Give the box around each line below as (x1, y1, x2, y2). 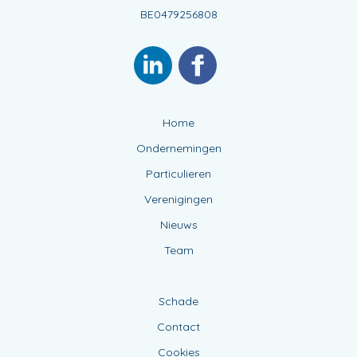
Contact (157, 320, 200, 335)
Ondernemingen (135, 141, 222, 156)
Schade (159, 294, 198, 309)
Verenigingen (144, 192, 213, 207)
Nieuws (159, 218, 198, 233)
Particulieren (146, 167, 211, 182)
